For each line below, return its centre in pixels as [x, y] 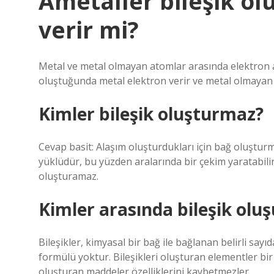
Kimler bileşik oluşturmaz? [151, 114]
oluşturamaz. [68, 176]
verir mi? [89, 30]
